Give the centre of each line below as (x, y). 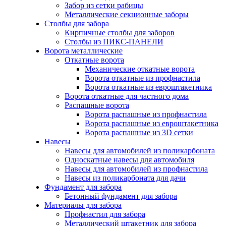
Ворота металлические (83, 50)
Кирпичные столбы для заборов (120, 32)
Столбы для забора (77, 23)
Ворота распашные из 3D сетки (139, 132)
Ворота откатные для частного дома (127, 96)
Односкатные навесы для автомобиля (129, 159)
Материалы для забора (83, 205)
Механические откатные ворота (140, 69)
